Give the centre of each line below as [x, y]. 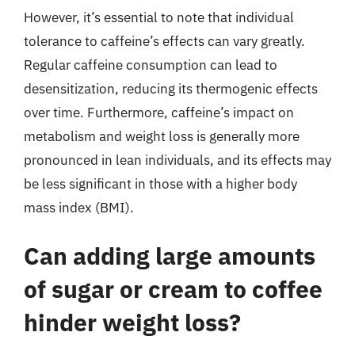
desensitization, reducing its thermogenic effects [171, 88]
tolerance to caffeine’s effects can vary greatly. [164, 41]
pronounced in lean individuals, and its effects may [177, 160]
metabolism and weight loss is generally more [162, 136]
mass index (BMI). [79, 207]
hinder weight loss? [132, 322]
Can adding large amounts [170, 256]
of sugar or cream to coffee [173, 289]
